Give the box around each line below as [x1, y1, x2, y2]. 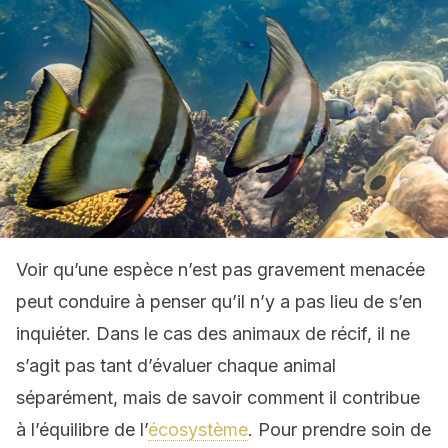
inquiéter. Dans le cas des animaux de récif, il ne [16, 323, 410, 344]
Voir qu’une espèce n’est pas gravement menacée [16, 259, 425, 280]
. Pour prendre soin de [248, 419, 431, 440]
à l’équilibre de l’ [16, 419, 148, 440]
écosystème [148, 419, 248, 440]
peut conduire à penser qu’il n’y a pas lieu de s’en [16, 291, 422, 312]
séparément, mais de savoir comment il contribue [16, 387, 420, 408]
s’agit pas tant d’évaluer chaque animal [16, 355, 336, 376]
